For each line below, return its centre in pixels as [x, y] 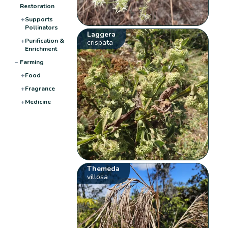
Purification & [44, 40]
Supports [39, 19]
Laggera [102, 34]
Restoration [37, 6]
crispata [100, 42]
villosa [98, 177]
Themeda [104, 168]
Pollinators [41, 27]
